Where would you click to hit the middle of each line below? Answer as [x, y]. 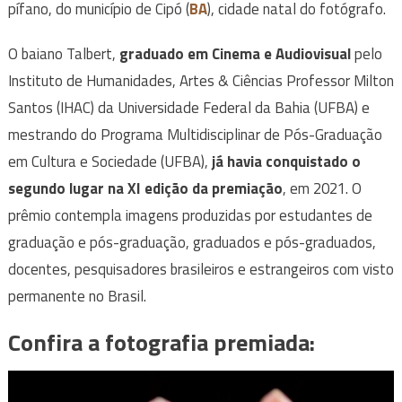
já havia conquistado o [286, 162]
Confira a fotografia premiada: [161, 343]
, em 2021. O [322, 189]
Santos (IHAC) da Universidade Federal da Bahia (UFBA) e [188, 108]
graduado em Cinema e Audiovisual [235, 54]
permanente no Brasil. [77, 297]
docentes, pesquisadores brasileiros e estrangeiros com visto [201, 270]
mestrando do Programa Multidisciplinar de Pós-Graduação [195, 135]
